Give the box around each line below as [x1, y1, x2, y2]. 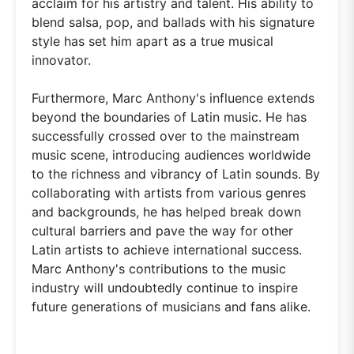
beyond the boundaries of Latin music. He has [32, 108, 307, 125]
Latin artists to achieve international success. [32, 241, 302, 258]
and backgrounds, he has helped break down [32, 203, 301, 220]
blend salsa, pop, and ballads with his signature [32, 13, 314, 30]
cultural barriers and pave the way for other [32, 222, 293, 239]
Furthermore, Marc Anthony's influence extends [32, 89, 314, 106]
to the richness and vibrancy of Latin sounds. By [32, 165, 320, 182]
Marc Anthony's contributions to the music [32, 260, 286, 277]
